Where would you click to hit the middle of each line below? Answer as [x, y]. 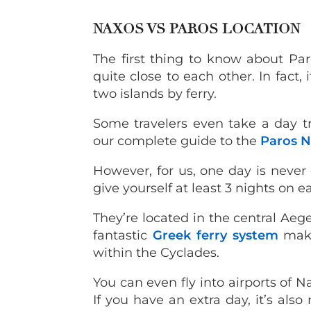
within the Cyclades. [156, 252]
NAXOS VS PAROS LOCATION [199, 28]
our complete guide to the [177, 141]
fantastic [123, 235]
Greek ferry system [215, 235]
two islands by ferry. [155, 93]
